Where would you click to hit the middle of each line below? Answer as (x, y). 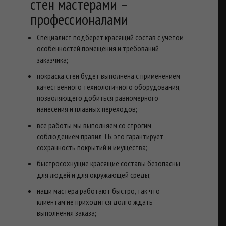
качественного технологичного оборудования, (108, 87)
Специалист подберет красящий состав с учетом (110, 37)
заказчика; (52, 59)
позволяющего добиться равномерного (97, 98)
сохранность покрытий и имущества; (92, 147)
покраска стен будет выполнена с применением (108, 75)
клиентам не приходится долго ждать (95, 202)
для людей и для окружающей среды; (94, 174)
